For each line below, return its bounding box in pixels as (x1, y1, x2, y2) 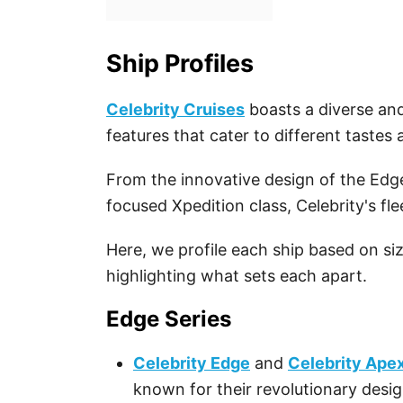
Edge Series (106, 306, 232, 332)
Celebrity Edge (133, 354, 250, 372)
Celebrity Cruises (106, 100, 245, 119)
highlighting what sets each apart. (106, 266, 367, 285)
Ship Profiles (106, 49, 254, 78)
